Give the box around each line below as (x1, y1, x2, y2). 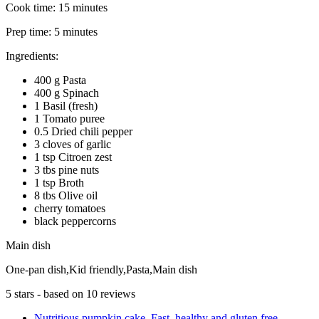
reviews (98, 287, 135, 300)
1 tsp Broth (34, 176, 84, 189)
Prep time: (6, 25, 54, 38)
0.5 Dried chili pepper (34, 125, 132, 137)
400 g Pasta (34, 73, 86, 86)
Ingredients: (6, 49, 58, 62)
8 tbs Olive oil (34, 189, 98, 202)
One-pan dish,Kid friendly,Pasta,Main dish (6, 263, 197, 276)
